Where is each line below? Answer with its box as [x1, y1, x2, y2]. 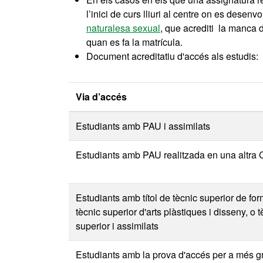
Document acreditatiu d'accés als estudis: [86, 49, 258, 63]
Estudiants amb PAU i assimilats [76, 119, 210, 133]
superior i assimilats [76, 219, 159, 232]
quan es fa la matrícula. [86, 35, 185, 49]
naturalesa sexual [86, 21, 160, 35]
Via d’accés [76, 90, 127, 103]
